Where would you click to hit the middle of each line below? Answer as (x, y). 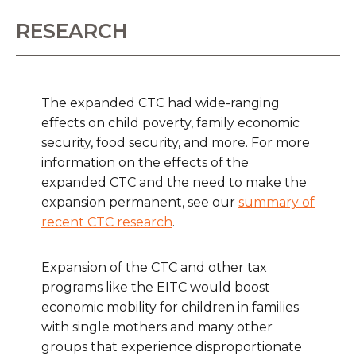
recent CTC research (107, 222)
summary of (277, 203)
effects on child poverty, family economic (170, 123)
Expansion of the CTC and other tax (154, 268)
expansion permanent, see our (140, 203)
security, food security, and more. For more (176, 143)
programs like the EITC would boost (156, 288)
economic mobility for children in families (170, 308)
